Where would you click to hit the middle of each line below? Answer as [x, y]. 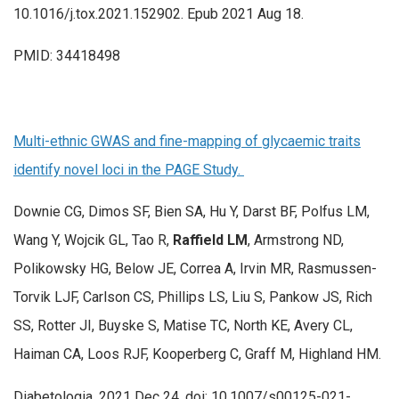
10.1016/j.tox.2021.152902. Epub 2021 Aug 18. [159, 13]
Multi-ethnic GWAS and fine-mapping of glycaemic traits [187, 141]
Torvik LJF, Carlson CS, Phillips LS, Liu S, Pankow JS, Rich [193, 297]
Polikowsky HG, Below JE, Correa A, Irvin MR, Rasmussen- [195, 269]
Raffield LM [210, 240]
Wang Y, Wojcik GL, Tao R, [93, 240]
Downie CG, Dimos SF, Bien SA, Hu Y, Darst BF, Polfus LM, [191, 212]
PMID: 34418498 [67, 56]
